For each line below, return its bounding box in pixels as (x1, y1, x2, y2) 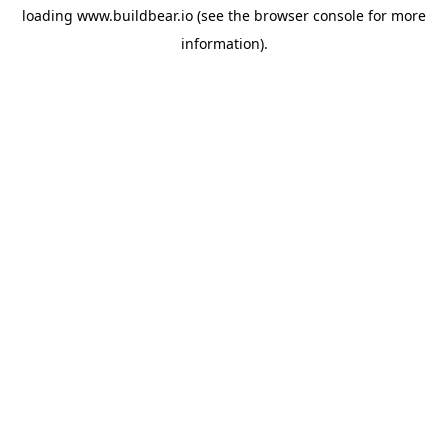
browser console (254, 6, 364, 25)
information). (180, 34, 268, 53)
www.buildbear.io (77, 6, 193, 25)
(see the (193, 6, 250, 25)
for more (364, 6, 426, 25)
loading (22, 6, 77, 25)
